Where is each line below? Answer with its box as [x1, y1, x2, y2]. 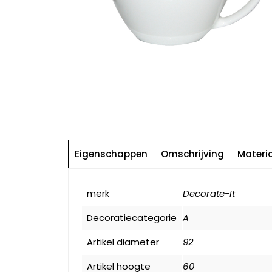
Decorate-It [183, 186, 235, 200]
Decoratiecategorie [87, 211, 177, 224]
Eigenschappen [75, 148, 148, 161]
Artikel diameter [87, 235, 159, 248]
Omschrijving [161, 148, 224, 161]
